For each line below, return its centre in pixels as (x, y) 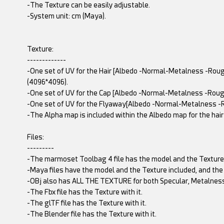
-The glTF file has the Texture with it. (86, 203)
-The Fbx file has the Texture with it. (84, 192)
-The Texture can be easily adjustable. (88, 5)
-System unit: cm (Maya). (66, 16)
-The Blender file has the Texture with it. (91, 214)
